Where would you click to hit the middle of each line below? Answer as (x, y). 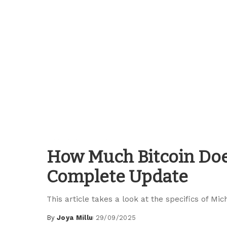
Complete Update (117, 176)
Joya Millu (75, 217)
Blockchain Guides (85, 143)
